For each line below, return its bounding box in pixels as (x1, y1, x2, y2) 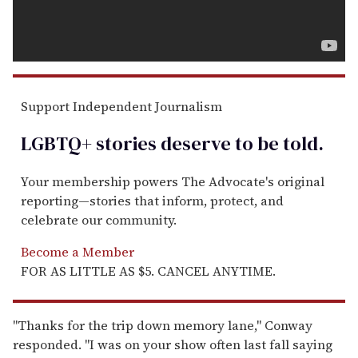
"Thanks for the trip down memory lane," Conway (13, 316, 312, 334)
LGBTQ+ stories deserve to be (21, 129, 279, 157)
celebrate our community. (21, 210, 177, 229)
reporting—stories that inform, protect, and (21, 191, 284, 209)
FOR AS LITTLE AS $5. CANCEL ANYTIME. (21, 261, 276, 280)
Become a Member (21, 242, 134, 261)
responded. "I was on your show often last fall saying (13, 335, 332, 353)
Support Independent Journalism (21, 97, 222, 115)
